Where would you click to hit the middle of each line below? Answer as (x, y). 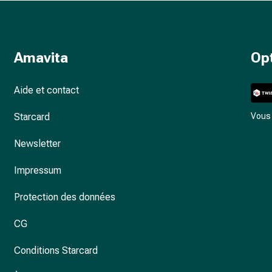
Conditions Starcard (56, 250)
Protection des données (64, 197)
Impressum (37, 170)
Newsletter (37, 144)
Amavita (41, 58)
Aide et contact (46, 90)
